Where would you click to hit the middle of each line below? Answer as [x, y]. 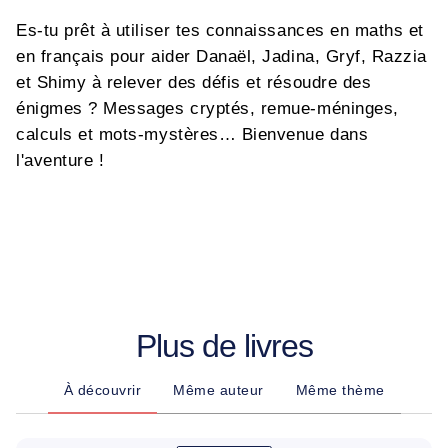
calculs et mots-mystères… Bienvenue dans [192, 134]
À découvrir [102, 390]
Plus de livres [224, 346]
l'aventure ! [60, 160]
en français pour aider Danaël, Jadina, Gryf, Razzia [222, 56]
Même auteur [218, 390]
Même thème [340, 390]
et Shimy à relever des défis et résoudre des [194, 82]
